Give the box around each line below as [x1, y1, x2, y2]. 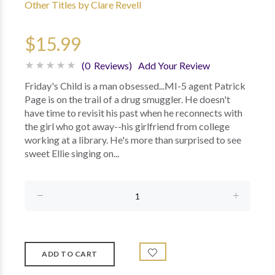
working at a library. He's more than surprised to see [25, 134, 241, 145]
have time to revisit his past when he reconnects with [25, 107, 242, 118]
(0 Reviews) [82, 60, 132, 71]
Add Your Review [138, 60, 210, 71]
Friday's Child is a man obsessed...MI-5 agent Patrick [25, 80, 246, 91]
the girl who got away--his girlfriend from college [25, 120, 230, 132]
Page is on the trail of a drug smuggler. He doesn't [25, 93, 230, 105]
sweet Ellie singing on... [25, 147, 119, 159]
